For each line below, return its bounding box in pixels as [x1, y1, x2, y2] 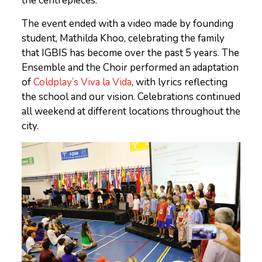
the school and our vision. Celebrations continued [21, 89, 240, 104]
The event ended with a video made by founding [21, 16, 233, 30]
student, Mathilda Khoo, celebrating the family [21, 31, 225, 45]
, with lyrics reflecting [131, 75, 227, 89]
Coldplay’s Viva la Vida [33, 75, 132, 89]
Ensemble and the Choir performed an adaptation [21, 60, 239, 74]
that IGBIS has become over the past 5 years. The [21, 46, 239, 60]
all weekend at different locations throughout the [21, 104, 240, 118]
